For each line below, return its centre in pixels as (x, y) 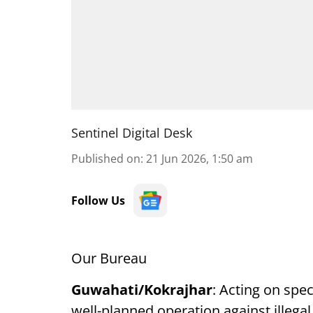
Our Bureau (109, 258)
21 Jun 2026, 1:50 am (199, 159)
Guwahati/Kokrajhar (142, 290)
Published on (106, 159)
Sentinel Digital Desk (132, 133)
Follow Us (98, 201)
